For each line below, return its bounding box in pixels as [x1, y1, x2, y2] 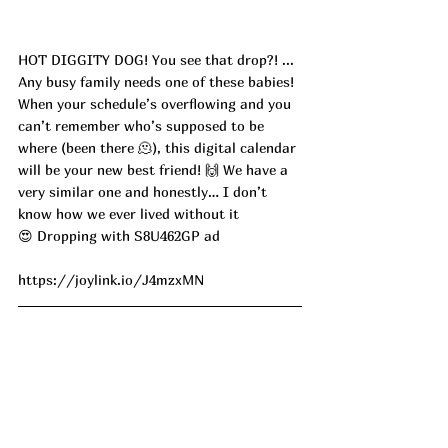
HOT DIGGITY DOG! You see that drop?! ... [18, 51, 298, 69]
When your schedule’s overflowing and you [18, 95, 295, 113]
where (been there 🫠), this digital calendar [18, 139, 300, 157]
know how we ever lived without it [18, 205, 243, 223]
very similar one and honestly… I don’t [18, 183, 271, 201]
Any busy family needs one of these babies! [18, 73, 298, 91]
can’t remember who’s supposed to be [18, 117, 268, 135]
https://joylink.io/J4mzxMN [18, 271, 204, 289]
